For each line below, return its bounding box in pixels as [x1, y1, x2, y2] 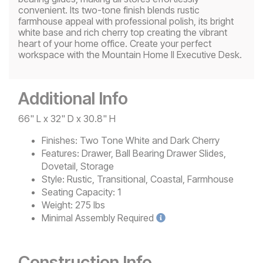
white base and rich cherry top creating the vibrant [18, 26, 227, 38]
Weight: [42, 198, 73, 211]
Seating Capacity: [42, 186, 115, 198]
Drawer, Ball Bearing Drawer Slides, [82, 147, 226, 159]
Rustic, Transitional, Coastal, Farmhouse [67, 173, 234, 185]
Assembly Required [75, 211, 154, 224]
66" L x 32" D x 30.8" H [18, 112, 116, 124]
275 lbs [75, 198, 105, 211]
